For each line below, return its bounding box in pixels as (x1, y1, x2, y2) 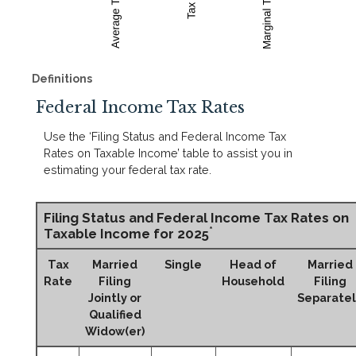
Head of (230, 257, 277, 272)
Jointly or (88, 291, 141, 305)
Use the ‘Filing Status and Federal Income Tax (44, 130, 286, 144)
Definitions (32, 72, 92, 85)
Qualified (88, 308, 141, 322)
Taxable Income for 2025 (44, 226, 209, 242)
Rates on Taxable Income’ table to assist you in (44, 146, 292, 161)
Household (222, 274, 284, 288)
